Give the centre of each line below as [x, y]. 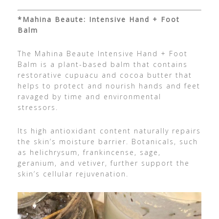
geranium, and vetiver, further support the [103, 163]
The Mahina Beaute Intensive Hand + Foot [102, 54]
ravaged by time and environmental [89, 97]
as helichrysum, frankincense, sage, [89, 153]
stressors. [38, 108]
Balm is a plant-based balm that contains [102, 65]
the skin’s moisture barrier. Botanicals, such [108, 142]
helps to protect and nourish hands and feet [109, 86]
